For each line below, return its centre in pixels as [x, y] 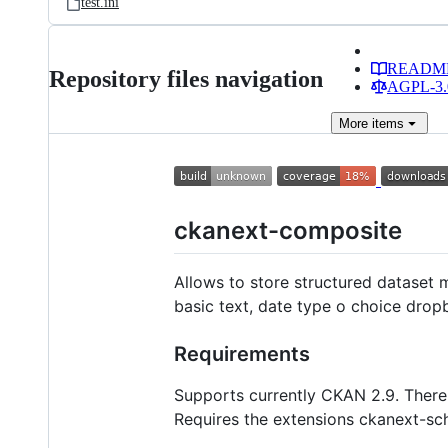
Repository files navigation [186, 79]
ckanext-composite [288, 230]
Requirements [242, 354]
